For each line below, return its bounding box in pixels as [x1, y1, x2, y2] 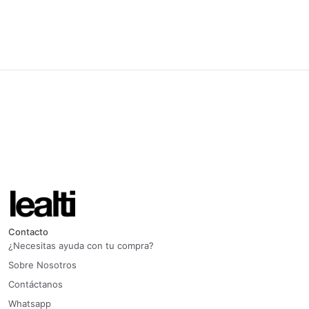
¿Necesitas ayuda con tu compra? [8, 240, 154, 252]
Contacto [8, 226, 48, 238]
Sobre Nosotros [8, 259, 77, 271]
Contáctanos [8, 279, 63, 290]
